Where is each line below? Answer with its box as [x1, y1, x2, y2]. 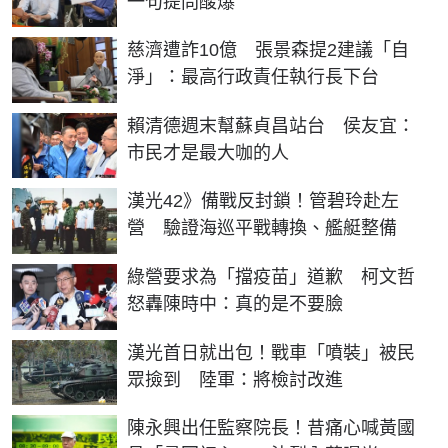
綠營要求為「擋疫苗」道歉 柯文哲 [127, 267, 415, 288]
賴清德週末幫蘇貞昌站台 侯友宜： [127, 115, 415, 136]
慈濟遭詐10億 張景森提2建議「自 [127, 40, 409, 61]
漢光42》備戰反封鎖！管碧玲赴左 [127, 191, 399, 212]
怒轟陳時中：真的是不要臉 [127, 294, 343, 315]
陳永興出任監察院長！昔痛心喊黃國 [127, 418, 415, 439]
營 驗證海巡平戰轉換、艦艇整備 [127, 218, 397, 239]
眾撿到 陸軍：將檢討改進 [127, 369, 343, 390]
